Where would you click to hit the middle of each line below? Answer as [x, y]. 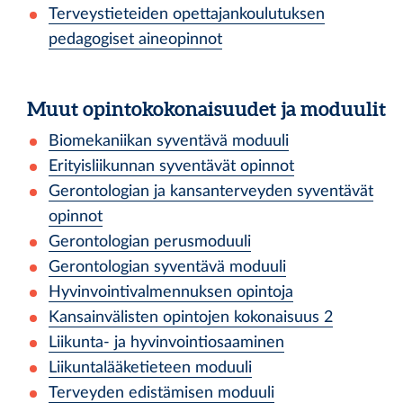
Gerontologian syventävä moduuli [167, 267]
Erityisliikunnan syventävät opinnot [171, 166]
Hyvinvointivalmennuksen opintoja [171, 292]
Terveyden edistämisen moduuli [161, 393]
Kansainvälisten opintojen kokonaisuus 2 [191, 317]
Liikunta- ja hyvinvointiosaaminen [166, 342]
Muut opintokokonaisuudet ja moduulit [206, 108]
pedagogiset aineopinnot [135, 39]
